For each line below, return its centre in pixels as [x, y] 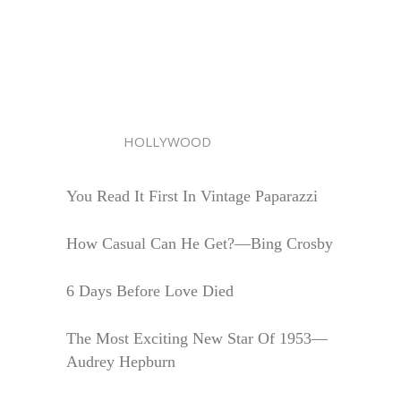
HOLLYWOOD [139, 142]
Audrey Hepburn [121, 361]
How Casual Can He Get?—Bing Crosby [200, 244]
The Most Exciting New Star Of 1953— [197, 338]
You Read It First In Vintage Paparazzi [192, 196]
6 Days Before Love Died [150, 291]
